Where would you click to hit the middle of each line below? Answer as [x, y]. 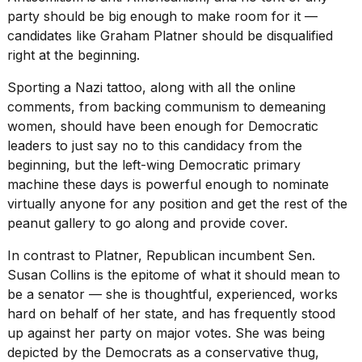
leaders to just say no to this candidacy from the [155, 146]
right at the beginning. [74, 55]
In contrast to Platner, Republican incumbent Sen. [161, 256]
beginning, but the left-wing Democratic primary [154, 165]
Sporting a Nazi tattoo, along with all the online [152, 88]
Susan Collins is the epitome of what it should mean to [174, 275]
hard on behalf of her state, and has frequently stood [171, 314]
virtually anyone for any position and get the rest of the [177, 204]
